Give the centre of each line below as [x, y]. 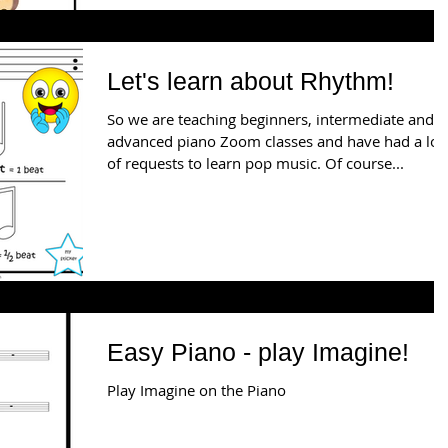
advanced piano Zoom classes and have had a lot [275, 140]
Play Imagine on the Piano [196, 389]
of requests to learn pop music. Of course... [255, 162]
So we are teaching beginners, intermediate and [270, 118]
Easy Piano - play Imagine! [258, 351]
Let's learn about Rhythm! [250, 80]
